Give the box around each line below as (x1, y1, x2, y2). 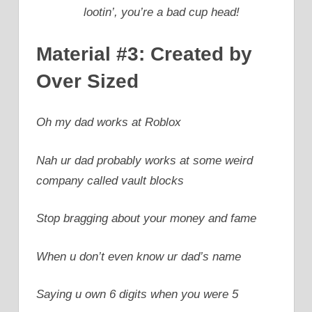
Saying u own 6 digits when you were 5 (36, 288, 238, 302)
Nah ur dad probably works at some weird (36, 153, 253, 167)
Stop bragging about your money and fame (36, 212, 256, 226)
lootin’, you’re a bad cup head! (84, 6, 240, 19)
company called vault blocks (36, 173, 184, 187)
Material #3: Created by (36, 42, 252, 65)
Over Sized (36, 70, 139, 92)
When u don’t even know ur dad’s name (36, 249, 241, 263)
